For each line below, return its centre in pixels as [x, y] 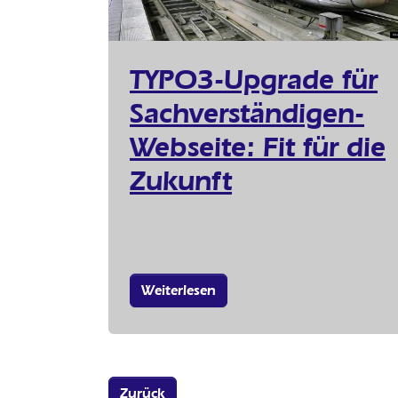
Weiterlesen [179, 291]
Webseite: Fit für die [258, 147]
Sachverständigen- [247, 113]
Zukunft [181, 181]
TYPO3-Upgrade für [254, 80]
